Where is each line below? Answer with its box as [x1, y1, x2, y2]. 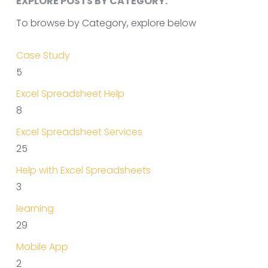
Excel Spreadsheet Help [16, 87, 124, 100]
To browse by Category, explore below [16, 16, 196, 30]
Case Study [16, 48, 70, 62]
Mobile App [16, 240, 68, 254]
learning [16, 202, 54, 215]
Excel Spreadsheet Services [16, 125, 142, 139]
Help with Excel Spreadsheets [16, 163, 151, 177]
